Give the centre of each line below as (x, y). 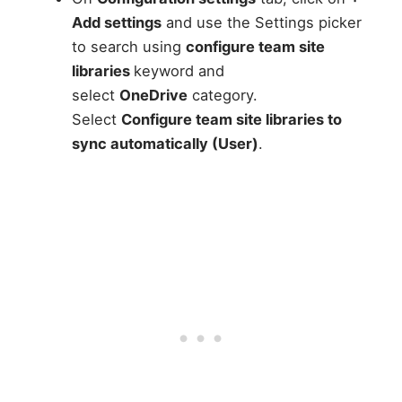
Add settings (116, 23)
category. (222, 96)
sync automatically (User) (165, 144)
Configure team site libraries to (231, 120)
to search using (128, 47)
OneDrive (153, 96)
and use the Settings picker (261, 23)
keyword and (179, 71)
